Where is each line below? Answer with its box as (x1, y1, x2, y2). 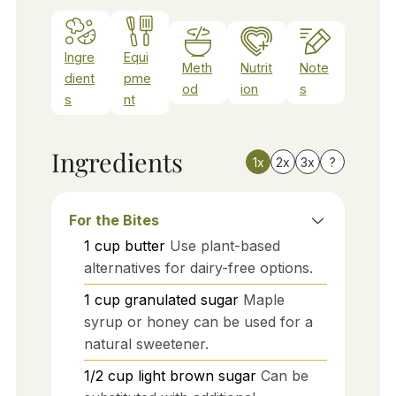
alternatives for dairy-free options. (83, 258, 313, 277)
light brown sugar (137, 366, 256, 385)
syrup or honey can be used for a (83, 312, 313, 331)
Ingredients (50, 144, 183, 179)
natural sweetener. (83, 334, 209, 353)
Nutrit (240, 59, 273, 75)
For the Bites (68, 210, 159, 229)
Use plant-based (169, 236, 280, 255)
